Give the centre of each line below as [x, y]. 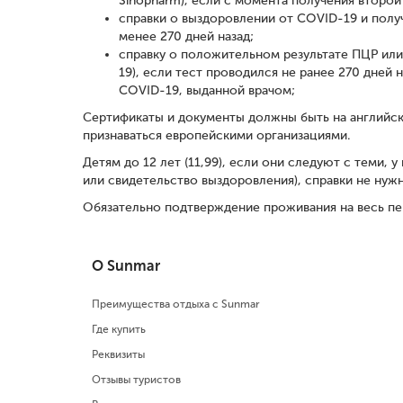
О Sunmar [126, 265]
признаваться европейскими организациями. [217, 135]
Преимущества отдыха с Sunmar [176, 304]
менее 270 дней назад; [186, 36]
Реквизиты [118, 354]
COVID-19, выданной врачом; [207, 90]
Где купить [119, 329]
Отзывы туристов [136, 379]
